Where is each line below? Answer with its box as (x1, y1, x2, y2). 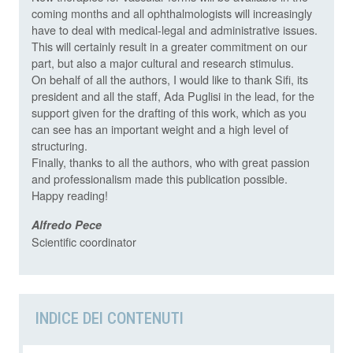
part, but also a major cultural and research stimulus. (32, 54, 294, 72)
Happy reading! (32, 187, 108, 204)
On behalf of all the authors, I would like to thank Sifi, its (32, 71, 308, 88)
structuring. (32, 137, 87, 154)
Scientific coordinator (32, 233, 136, 251)
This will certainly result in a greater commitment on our (32, 38, 307, 55)
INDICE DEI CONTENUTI (35, 309, 184, 329)
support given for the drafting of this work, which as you (32, 104, 307, 121)
